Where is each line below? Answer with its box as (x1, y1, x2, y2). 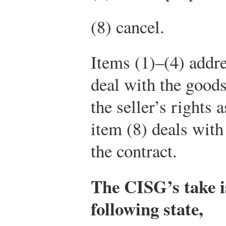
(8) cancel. (91, 15, 164, 39)
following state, (91, 195, 203, 221)
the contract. (91, 139, 177, 163)
